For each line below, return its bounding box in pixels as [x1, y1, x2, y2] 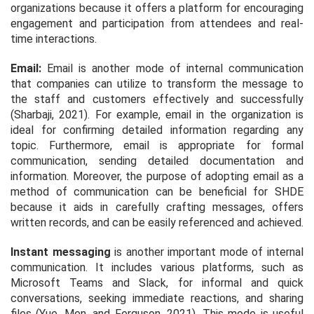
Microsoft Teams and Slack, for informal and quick [11, 275, 303, 289]
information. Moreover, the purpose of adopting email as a [11, 169, 303, 183]
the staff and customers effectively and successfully [11, 92, 303, 106]
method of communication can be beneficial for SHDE [11, 184, 303, 198]
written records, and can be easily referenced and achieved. [11, 215, 303, 229]
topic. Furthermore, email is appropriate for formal [11, 138, 303, 152]
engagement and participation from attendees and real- [11, 16, 303, 30]
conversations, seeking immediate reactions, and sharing [11, 291, 303, 305]
